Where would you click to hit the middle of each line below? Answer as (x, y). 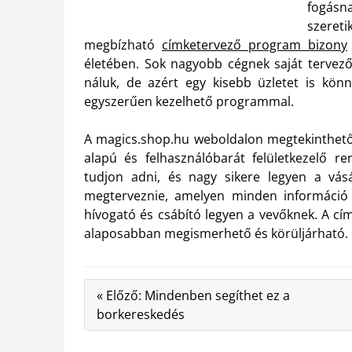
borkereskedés (141, 314)
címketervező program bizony (254, 45)
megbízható (123, 45)
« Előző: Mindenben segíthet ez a (193, 295)
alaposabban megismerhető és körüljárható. (216, 233)
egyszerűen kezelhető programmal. (189, 101)
